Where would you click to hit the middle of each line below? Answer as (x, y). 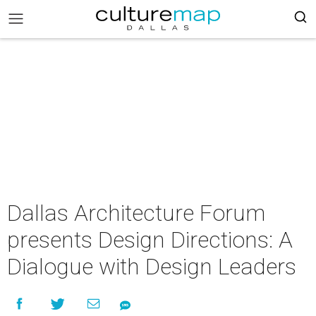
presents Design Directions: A (150, 240)
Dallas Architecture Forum (136, 213)
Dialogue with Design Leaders (152, 267)
